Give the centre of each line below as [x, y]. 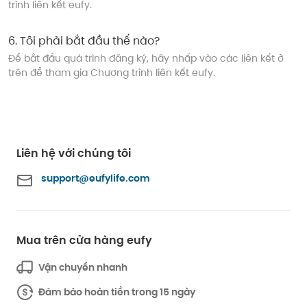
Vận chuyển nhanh [83, 267]
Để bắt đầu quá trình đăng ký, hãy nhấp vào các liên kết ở [146, 58]
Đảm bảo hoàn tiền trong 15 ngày [117, 292]
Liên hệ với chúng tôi [74, 153]
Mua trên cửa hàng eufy [84, 240]
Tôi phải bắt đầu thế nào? [90, 40]
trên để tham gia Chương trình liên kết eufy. [112, 72]
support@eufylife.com [96, 178]
